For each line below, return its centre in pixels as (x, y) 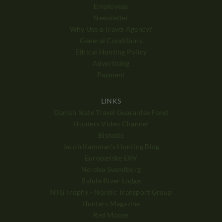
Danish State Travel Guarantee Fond (111, 112)
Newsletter (111, 17)
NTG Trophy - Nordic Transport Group (111, 192)
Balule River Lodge (111, 180)
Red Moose (111, 215)
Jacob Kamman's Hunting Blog (111, 146)
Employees (111, 6)
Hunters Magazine (111, 203)
